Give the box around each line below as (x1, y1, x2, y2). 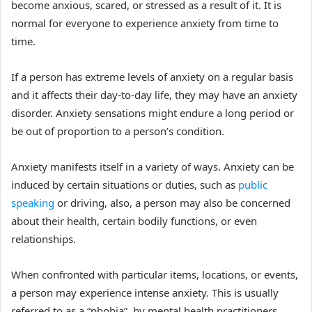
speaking (11, 195, 54, 210)
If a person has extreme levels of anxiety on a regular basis (11, 69, 293, 84)
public (238, 177, 267, 192)
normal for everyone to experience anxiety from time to (11, 15, 279, 30)
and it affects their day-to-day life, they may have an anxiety (11, 87, 297, 102)
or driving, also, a (54, 195, 141, 210)
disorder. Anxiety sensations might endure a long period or (11, 105, 294, 120)
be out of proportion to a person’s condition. (11, 123, 224, 138)
